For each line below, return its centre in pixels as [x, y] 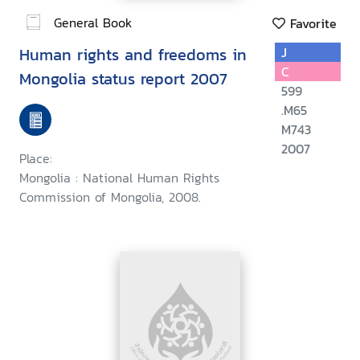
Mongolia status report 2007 [123, 79]
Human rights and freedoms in [133, 55]
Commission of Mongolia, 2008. [110, 197]
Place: [36, 159]
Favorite [311, 24]
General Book [93, 22]
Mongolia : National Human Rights [119, 178]
